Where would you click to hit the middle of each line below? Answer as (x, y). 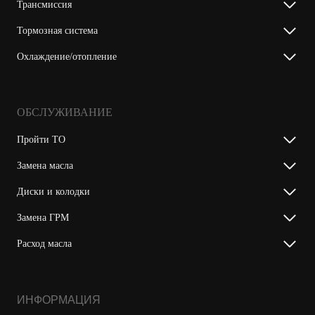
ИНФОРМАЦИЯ (59, 300)
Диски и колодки (53, 192)
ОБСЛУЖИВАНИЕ (65, 112)
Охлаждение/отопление (67, 57)
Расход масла (44, 244)
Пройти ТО (41, 140)
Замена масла (45, 166)
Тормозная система (57, 31)
